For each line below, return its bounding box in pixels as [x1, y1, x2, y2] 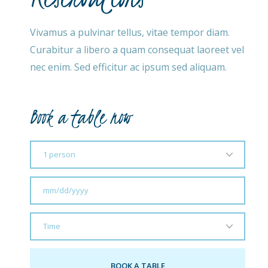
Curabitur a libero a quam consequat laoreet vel [30, 43, 245, 57]
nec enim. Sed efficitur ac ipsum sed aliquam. [30, 60, 227, 74]
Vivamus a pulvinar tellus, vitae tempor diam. [30, 26, 230, 39]
